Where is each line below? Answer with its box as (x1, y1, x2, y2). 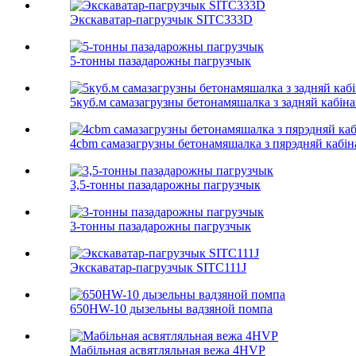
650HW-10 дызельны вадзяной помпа (70, 302, 273, 316)
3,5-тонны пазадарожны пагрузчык (70, 178, 261, 192)
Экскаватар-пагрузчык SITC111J (70, 261, 246, 275)
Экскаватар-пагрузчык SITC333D (70, 13, 253, 27)
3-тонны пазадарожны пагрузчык (70, 219, 251, 234)
